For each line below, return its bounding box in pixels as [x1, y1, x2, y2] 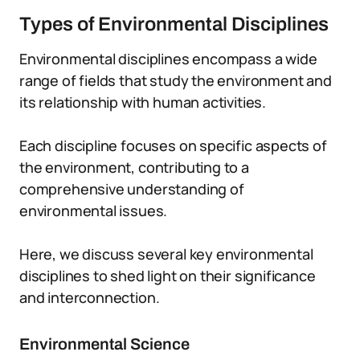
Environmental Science [19, 335, 190, 353]
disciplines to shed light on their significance [19, 266, 316, 285]
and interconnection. [19, 288, 160, 307]
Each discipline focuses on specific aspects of [19, 136, 327, 155]
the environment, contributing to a [19, 157, 249, 177]
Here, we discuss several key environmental [19, 244, 313, 264]
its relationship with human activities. [19, 92, 266, 112]
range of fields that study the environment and [19, 71, 332, 90]
